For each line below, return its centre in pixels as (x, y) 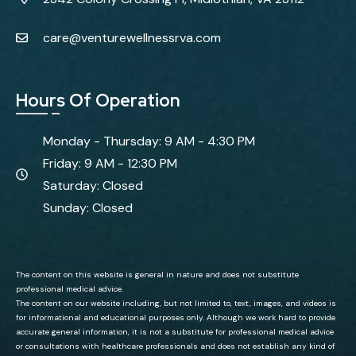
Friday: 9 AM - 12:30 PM (110, 163)
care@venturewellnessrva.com (132, 37)
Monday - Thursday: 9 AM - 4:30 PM (149, 141)
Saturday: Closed (93, 185)
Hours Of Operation (98, 100)
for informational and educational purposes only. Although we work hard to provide (176, 317)
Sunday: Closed (87, 207)
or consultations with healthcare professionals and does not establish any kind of (176, 346)
